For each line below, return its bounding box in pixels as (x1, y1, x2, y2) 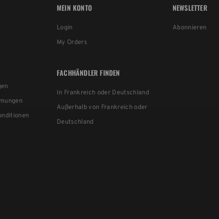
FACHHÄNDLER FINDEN (57, 67, 120, 78)
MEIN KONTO (57, 2, 92, 13)
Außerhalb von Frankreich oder (57, 103, 148, 111)
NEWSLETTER (172, 2, 207, 13)
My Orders (57, 38, 88, 46)
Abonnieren (172, 23, 207, 32)
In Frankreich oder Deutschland (57, 88, 149, 97)
